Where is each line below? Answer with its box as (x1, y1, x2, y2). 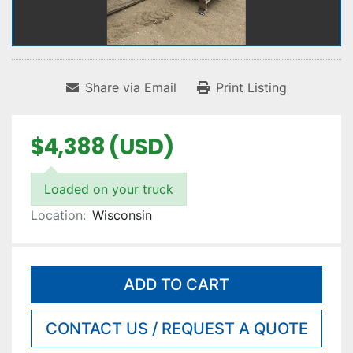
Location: (31, 207, 86, 224)
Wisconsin (92, 207, 152, 224)
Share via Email (85, 80, 176, 96)
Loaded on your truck (44, 181, 173, 198)
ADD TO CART (124, 275, 229, 295)
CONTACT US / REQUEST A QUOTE (45, 319, 308, 339)
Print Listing (216, 80, 287, 96)
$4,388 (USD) (31, 132, 174, 163)
